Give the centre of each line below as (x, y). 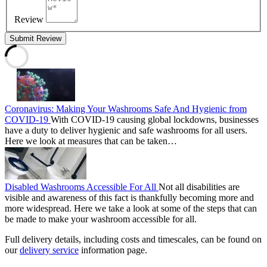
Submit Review (35, 38)
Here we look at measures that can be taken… (91, 141)
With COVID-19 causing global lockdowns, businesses (155, 119)
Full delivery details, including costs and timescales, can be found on (133, 239)
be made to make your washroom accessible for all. (101, 219)
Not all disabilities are (199, 187)
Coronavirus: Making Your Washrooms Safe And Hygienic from (126, 109)
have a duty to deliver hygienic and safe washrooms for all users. (126, 130)
